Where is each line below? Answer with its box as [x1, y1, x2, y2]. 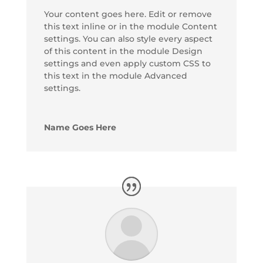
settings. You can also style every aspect [43, 33, 213, 44]
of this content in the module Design [43, 45, 203, 56]
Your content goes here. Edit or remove [43, 8, 212, 19]
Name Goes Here [43, 122, 116, 133]
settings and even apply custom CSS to [43, 58, 211, 69]
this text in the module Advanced [43, 70, 187, 81]
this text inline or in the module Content [43, 21, 217, 32]
